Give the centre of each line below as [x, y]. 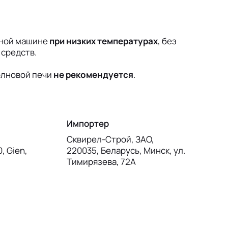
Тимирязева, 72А [101, 162]
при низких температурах [104, 41]
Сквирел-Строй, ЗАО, [110, 139]
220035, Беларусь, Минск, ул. [126, 151]
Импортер [88, 124]
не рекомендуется [93, 75]
